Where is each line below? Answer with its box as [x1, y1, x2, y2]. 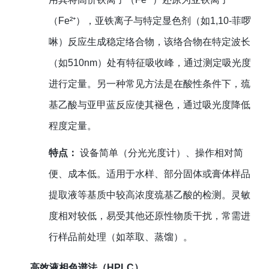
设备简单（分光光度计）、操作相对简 [77, 148, 243, 159]
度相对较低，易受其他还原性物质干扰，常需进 [48, 211, 250, 222]
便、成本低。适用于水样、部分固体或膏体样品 [48, 169, 250, 180]
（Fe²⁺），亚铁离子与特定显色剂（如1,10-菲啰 [48, 16, 251, 26]
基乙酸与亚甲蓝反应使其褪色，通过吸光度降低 [48, 100, 250, 110]
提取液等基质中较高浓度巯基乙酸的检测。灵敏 [48, 190, 250, 201]
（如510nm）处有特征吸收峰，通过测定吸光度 [48, 58, 251, 68]
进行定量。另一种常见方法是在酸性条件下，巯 [48, 79, 250, 89]
